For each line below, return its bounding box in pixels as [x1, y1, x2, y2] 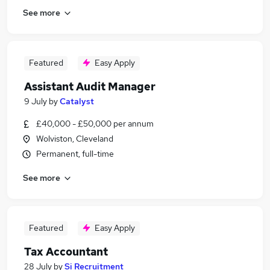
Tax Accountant [24, 245, 108, 259]
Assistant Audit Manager [24, 80, 155, 93]
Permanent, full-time [36, 148, 114, 159]
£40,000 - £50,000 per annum [36, 118, 154, 129]
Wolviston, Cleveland [36, 133, 113, 144]
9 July [24, 96, 47, 107]
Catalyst [60, 96, 94, 107]
